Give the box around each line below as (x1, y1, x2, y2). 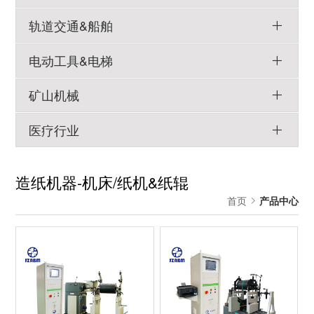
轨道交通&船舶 (29, 16, 114, 35)
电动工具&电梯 (29, 50, 114, 69)
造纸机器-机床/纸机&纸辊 (15, 170, 189, 193)
